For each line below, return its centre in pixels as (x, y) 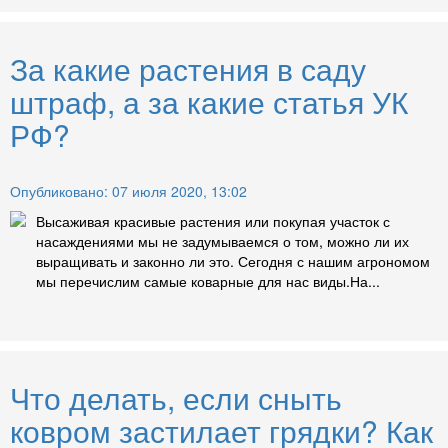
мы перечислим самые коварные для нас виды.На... (208, 280)
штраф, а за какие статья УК (209, 101)
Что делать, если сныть (176, 397)
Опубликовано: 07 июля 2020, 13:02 (128, 190)
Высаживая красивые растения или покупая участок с (213, 220)
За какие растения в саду (188, 68)
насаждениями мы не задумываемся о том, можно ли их (222, 240)
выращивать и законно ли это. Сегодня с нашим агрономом (233, 260)
